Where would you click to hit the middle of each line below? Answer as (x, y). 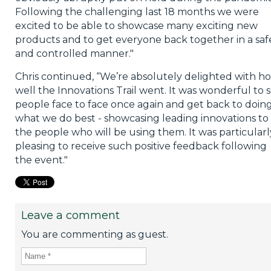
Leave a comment (70, 216)
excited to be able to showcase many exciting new (136, 26)
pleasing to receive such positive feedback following (141, 146)
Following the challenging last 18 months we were (137, 12)
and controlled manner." (74, 54)
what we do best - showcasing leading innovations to (142, 119)
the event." (41, 160)
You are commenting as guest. (94, 235)
